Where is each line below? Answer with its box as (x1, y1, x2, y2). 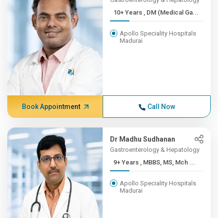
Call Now (147, 103, 175, 110)
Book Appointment (21, 103, 80, 110)
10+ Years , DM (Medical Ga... (144, 9, 199, 16)
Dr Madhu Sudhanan (110, 135, 176, 143)
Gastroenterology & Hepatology (110, 146, 200, 153)
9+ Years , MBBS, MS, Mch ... (140, 159, 196, 166)
